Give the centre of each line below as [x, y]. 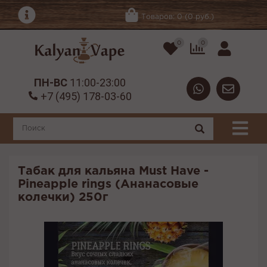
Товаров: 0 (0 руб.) [177, 17]
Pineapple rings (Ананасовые [108, 184]
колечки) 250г [63, 198]
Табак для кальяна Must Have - [113, 171]
